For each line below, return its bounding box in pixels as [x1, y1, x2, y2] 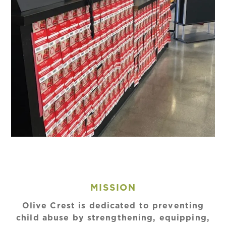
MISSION [90, 183, 136, 193]
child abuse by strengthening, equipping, [16, 213, 210, 222]
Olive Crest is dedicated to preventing [22, 201, 204, 210]
